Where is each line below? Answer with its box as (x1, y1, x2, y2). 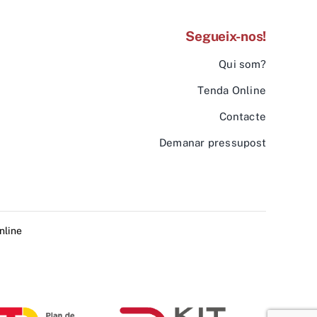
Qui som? (219, 58, 266, 71)
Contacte (219, 110, 266, 123)
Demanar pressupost (158, 137, 266, 149)
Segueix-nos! (185, 28, 266, 45)
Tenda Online (197, 84, 266, 97)
